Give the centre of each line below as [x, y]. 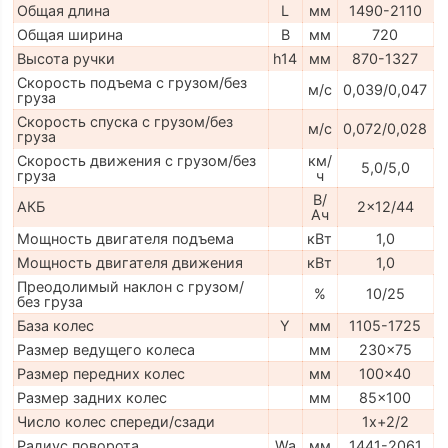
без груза [49, 302]
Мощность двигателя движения [129, 263]
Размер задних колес [91, 398]
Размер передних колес [100, 374]
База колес [55, 326]
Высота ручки [65, 59]
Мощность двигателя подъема [125, 239]
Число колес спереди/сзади [115, 422]
